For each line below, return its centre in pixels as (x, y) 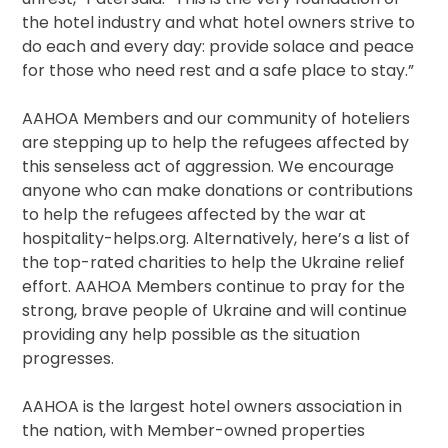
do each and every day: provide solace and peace (218, 47)
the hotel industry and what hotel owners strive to (219, 23)
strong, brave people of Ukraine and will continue (215, 311)
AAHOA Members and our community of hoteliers (216, 119)
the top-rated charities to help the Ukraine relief (214, 263)
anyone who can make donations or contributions (218, 191)
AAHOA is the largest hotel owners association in (212, 407)
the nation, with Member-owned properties (194, 431)
